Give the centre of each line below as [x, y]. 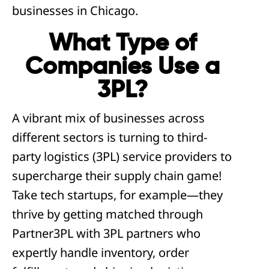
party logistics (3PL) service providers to [122, 156]
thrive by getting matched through [107, 214]
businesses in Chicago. [75, 11]
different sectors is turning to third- [110, 137]
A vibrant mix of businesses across [108, 118]
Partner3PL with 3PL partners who [106, 233]
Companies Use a [122, 67]
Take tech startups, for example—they [117, 195]
